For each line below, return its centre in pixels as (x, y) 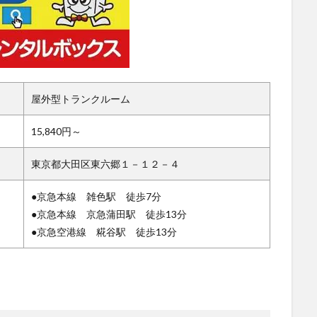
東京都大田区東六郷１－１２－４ (105, 164)
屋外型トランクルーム (81, 99)
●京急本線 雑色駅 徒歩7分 (96, 197)
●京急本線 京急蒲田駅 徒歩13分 (109, 214)
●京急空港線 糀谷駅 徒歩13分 (104, 232)
